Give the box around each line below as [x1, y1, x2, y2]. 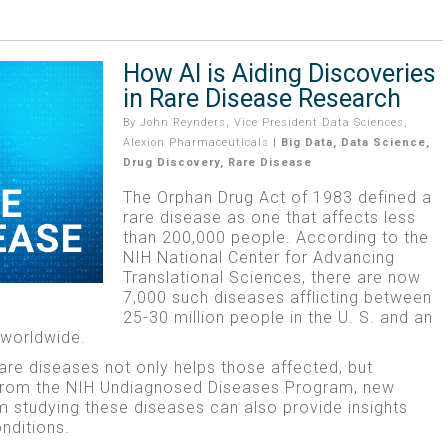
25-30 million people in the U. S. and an [122, 307, 433, 327]
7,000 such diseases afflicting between [122, 287, 432, 307]
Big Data [280, 135, 333, 149]
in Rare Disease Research [122, 83, 401, 113]
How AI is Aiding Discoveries [122, 58, 436, 88]
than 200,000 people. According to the [122, 227, 429, 247]
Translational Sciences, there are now [122, 267, 421, 287]
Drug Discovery [122, 155, 220, 169]
